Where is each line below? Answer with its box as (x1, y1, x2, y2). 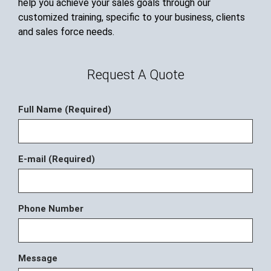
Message (18, 253, 57, 264)
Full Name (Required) (18, 104, 111, 116)
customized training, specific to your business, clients (18, 11, 245, 23)
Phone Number (18, 203, 83, 215)
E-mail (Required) (18, 154, 95, 165)
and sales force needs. (18, 25, 114, 38)
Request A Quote (87, 67, 184, 83)
